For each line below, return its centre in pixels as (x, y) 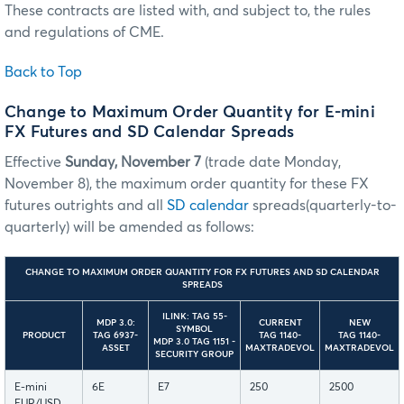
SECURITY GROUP (194, 355)
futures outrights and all (86, 206)
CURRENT (280, 323)
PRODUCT (44, 336)
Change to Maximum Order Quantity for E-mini (190, 113)
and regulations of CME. (84, 32)
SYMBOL (194, 330)
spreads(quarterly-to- (323, 206)
